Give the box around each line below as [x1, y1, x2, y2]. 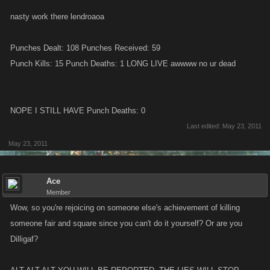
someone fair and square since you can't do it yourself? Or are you [10, 219, 242, 228]
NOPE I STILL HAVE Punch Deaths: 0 [10, 106, 145, 115]
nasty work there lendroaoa [10, 12, 104, 21]
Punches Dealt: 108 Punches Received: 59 [10, 43, 160, 52]
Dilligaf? [10, 234, 38, 243]
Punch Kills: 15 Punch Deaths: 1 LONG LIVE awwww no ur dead [10, 59, 236, 68]
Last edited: [187, 122, 222, 130]
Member [46, 189, 71, 196]
